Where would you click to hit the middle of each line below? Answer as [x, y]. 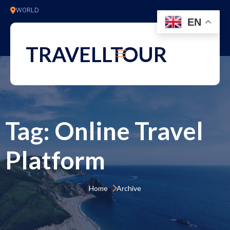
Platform [55, 160]
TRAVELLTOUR [96, 54]
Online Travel [129, 131]
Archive [129, 188]
